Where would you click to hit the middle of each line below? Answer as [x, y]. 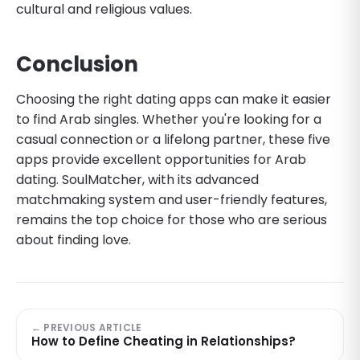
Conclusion [77, 64]
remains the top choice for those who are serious [172, 219]
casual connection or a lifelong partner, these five [173, 139]
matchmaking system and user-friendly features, [172, 199]
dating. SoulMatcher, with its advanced [137, 179]
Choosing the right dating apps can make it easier [174, 99]
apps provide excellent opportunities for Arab [161, 159]
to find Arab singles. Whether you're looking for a [169, 119]
